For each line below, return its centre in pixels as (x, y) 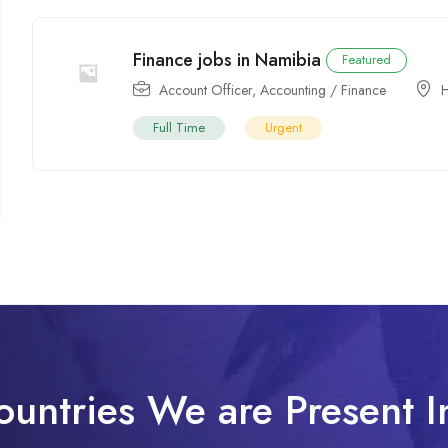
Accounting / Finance (323, 90)
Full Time (179, 128)
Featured (367, 60)
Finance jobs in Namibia (227, 60)
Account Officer (206, 90)
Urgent (284, 128)
